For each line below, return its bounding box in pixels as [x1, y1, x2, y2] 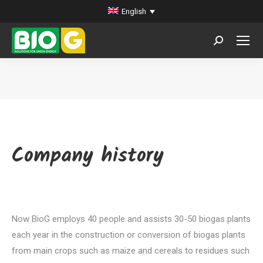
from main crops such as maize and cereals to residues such [12, 245, 249, 256]
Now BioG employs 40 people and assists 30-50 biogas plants [12, 214, 251, 224]
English [122, 7, 146, 16]
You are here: [131, 81, 183, 92]
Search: [213, 38, 242, 48]
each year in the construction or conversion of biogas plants [12, 230, 245, 240]
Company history [12, 140, 164, 172]
